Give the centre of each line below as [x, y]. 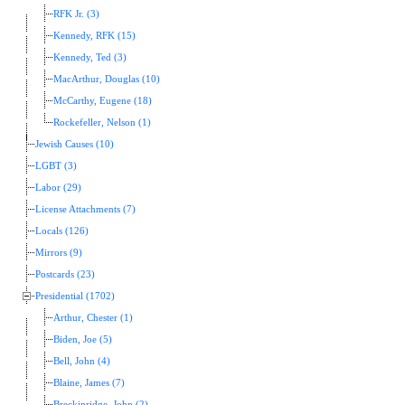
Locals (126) [62, 231]
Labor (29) [58, 188]
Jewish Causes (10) [75, 145]
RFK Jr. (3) [76, 14]
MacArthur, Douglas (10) [107, 80]
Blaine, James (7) [89, 383]
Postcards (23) [65, 275]
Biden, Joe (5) [83, 340]
